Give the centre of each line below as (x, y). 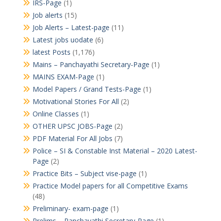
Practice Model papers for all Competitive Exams (110, 186)
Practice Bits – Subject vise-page (84, 173)
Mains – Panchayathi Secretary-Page (91, 64)
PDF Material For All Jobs (72, 138)
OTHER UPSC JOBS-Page (72, 126)
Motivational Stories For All (75, 101)
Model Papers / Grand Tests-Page (87, 89)
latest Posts (51, 52)
